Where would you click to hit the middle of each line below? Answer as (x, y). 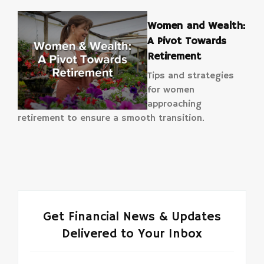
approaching (174, 104)
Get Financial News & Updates (132, 217)
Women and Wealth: (196, 26)
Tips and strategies (191, 76)
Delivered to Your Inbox (132, 234)
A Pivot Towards (187, 41)
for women (171, 90)
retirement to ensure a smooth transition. (111, 118)
